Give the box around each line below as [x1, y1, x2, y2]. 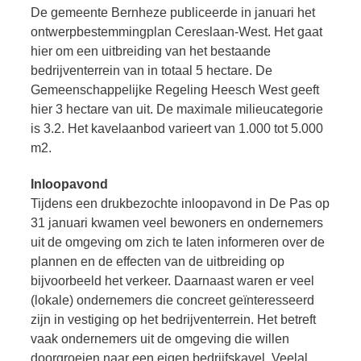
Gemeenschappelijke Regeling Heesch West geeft [31, 82, 319, 97]
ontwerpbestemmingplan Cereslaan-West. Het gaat [31, 24, 322, 39]
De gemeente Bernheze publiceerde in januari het [31, 5, 315, 19]
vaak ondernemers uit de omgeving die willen [31, 331, 289, 346]
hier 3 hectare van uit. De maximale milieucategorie [31, 102, 323, 116]
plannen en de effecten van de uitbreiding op [31, 254, 284, 268]
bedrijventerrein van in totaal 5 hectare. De [31, 63, 272, 77]
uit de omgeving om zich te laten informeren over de [31, 234, 325, 249]
